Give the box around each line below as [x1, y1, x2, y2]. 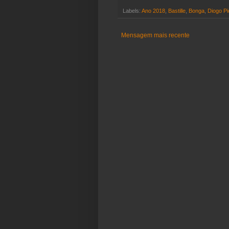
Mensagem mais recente [121, 32, 190, 39]
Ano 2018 [142, 8, 165, 14]
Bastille [168, 8, 186, 14]
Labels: [123, 8, 142, 14]
